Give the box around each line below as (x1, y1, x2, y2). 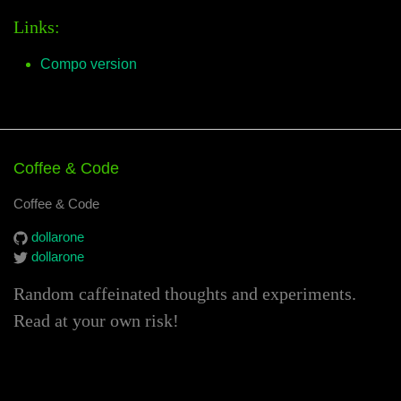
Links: (13, 17, 60, 37)
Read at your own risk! (13, 311, 179, 330)
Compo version (40, 56, 137, 72)
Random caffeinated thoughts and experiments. (13, 284, 356, 303)
